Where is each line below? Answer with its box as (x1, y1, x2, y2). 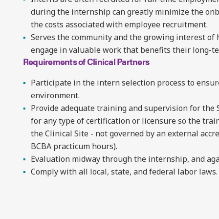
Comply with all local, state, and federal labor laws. (31, 166, 218, 177)
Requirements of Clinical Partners (23, 55, 150, 67)
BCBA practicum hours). (31, 141, 117, 152)
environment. (31, 90, 80, 101)
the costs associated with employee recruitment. (31, 19, 208, 30)
